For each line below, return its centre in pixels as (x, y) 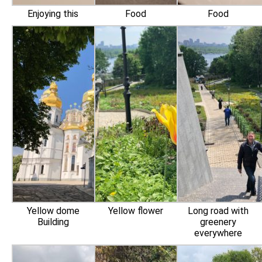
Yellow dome (53, 211)
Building (53, 222)
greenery (218, 222)
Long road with (218, 211)
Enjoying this (53, 14)
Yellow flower (135, 211)
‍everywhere (218, 233)
